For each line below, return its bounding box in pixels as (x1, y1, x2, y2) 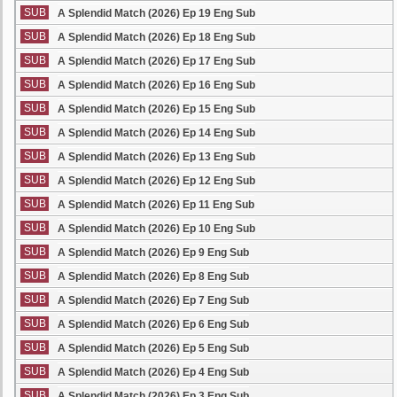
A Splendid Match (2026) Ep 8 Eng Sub (58, 270, 249, 283)
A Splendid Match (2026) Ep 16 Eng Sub (58, 79, 255, 91)
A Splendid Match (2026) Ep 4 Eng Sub (58, 366, 249, 378)
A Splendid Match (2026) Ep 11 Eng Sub (58, 198, 254, 211)
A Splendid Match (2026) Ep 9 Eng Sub (58, 246, 249, 259)
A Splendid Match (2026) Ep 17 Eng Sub (58, 55, 255, 67)
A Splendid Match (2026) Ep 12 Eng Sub (58, 175, 255, 187)
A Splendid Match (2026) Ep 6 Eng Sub (58, 318, 249, 331)
